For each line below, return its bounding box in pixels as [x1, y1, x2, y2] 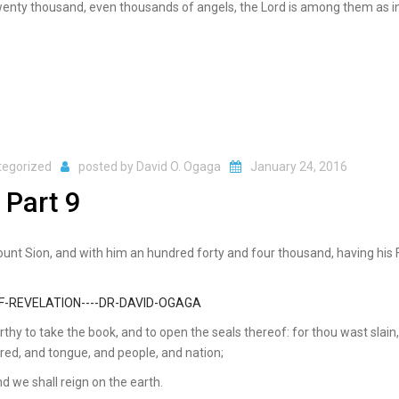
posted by [78, 159, 136, 174]
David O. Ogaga [136, 159, 221, 174]
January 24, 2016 [250, 159, 347, 174]
